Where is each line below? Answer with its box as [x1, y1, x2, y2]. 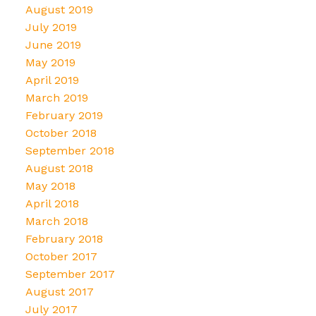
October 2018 [25, 126, 97, 140]
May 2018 [25, 178, 75, 193]
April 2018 [25, 196, 79, 210]
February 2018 [25, 231, 103, 245]
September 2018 [25, 143, 114, 157]
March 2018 [25, 214, 88, 228]
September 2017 [25, 267, 115, 281]
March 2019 [25, 90, 88, 104]
